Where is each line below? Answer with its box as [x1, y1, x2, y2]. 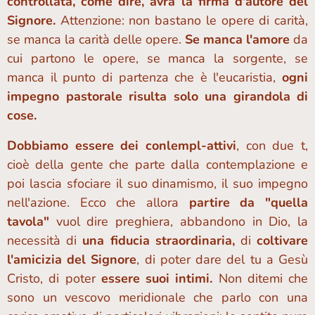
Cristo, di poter [7, 270, 101, 287]
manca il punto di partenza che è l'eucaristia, [7, 69, 282, 86]
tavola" [7, 213, 56, 230]
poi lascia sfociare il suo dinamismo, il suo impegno [7, 175, 308, 192]
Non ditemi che [218, 270, 308, 287]
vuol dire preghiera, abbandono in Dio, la [56, 213, 309, 230]
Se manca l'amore [185, 31, 290, 48]
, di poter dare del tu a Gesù [136, 251, 309, 268]
